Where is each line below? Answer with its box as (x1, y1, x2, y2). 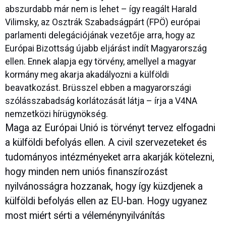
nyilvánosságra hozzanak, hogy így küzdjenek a (5, 181, 203, 193)
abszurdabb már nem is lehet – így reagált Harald (5, 4, 197, 15)
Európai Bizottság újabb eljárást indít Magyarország (5, 43, 207, 54)
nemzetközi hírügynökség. (5, 109, 108, 120)
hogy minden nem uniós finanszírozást (5, 166, 167, 178)
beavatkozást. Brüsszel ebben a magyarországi (5, 83, 191, 93)
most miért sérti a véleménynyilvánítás (5, 210, 165, 222)
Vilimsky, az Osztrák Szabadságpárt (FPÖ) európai (5, 17, 200, 28)
